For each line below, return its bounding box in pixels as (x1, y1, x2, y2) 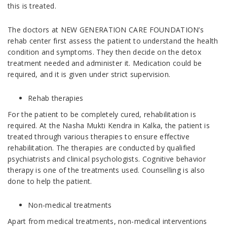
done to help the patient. (8, 176, 92, 186)
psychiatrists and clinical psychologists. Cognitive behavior (8, 154, 206, 164)
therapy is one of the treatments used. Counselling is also (8, 165, 205, 175)
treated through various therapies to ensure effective (8, 132, 190, 142)
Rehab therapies (28, 93, 84, 103)
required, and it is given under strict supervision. (8, 69, 171, 80)
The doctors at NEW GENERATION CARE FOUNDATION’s (8, 25, 204, 35)
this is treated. (8, 1, 56, 11)
